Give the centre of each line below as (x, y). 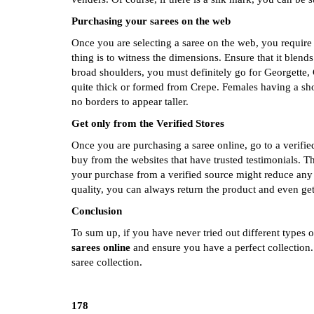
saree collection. (107, 262)
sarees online (101, 248)
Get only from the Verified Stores (148, 124)
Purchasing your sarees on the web (152, 21)
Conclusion (98, 211)
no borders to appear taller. (130, 102)
